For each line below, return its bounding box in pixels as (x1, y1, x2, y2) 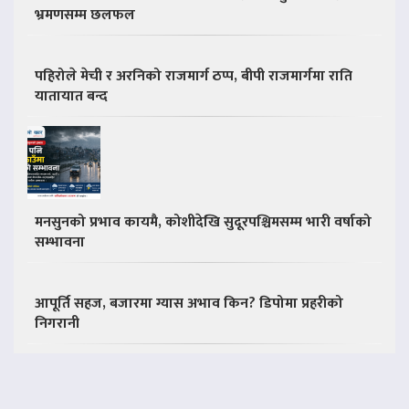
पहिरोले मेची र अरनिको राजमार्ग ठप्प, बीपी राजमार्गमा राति (35, 63, 352, 89)
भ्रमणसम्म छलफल (35, 2, 135, 27)
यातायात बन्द (35, 83, 108, 109)
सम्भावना (35, 229, 85, 255)
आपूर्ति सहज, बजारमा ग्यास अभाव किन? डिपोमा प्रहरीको (35, 290, 343, 316)
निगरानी (35, 310, 79, 336)
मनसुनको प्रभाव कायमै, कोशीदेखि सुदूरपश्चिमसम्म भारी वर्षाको (35, 209, 372, 235)
